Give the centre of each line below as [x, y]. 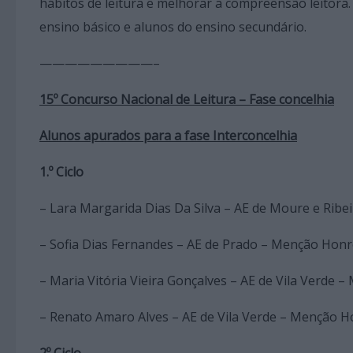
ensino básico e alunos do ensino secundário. [175, 26]
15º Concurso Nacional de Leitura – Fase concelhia [187, 99]
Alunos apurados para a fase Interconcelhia [168, 135]
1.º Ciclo [61, 171]
